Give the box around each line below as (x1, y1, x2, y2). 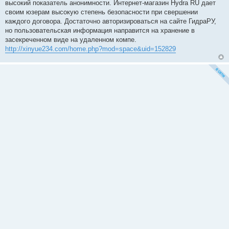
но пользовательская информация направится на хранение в (5, 27, 195, 35)
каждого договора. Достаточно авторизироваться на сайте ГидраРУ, (5, 17, 216, 26)
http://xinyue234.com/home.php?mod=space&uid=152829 (5, 45, 176, 53)
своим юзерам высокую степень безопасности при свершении (5, 8, 198, 16)
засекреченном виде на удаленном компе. (5, 36, 136, 44)
